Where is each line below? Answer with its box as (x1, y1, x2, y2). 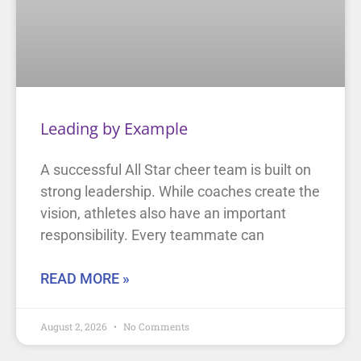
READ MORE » (40, 270, 130, 287)
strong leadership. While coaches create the (40, 183, 320, 200)
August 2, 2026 (40, 320, 110, 333)
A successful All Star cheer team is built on (40, 161, 311, 178)
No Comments (121, 320, 189, 333)
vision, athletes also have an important (40, 205, 286, 222)
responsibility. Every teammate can (40, 226, 264, 243)
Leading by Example (40, 118, 188, 139)
